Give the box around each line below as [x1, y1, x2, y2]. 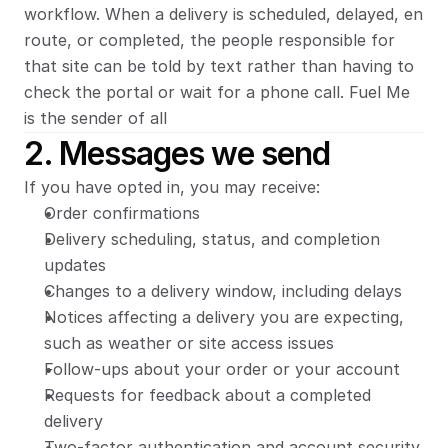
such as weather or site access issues [44, 333, 334, 353]
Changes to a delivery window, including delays [44, 281, 402, 301]
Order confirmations [44, 203, 200, 223]
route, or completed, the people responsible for [24, 30, 395, 50]
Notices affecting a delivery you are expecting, [44, 307, 404, 327]
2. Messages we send [24, 134, 330, 173]
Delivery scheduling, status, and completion [44, 229, 380, 249]
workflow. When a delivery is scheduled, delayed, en [24, 4, 423, 24]
